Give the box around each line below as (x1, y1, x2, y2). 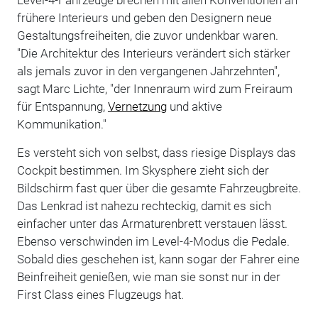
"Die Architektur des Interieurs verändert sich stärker (16, 45, 290, 60)
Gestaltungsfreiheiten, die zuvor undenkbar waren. (16, 28, 278, 43)
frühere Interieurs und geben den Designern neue (16, 10, 272, 25)
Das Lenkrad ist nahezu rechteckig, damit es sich (16, 198, 271, 213)
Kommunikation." (16, 116, 106, 131)
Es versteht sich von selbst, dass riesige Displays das (16, 145, 296, 160)
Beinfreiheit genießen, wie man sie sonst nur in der (16, 269, 280, 284)
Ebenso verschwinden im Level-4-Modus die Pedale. (16, 234, 290, 248)
